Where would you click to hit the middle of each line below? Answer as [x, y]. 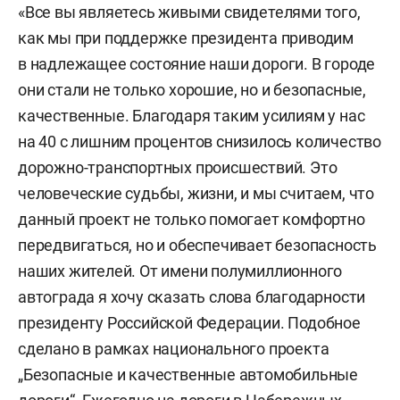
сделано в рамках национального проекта [174, 349]
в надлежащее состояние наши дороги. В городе [197, 64]
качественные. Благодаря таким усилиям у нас [192, 116]
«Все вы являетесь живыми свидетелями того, [189, 12]
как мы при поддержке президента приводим [186, 38]
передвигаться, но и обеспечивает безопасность [197, 245]
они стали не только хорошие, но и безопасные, [192, 90]
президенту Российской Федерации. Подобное [189, 323]
